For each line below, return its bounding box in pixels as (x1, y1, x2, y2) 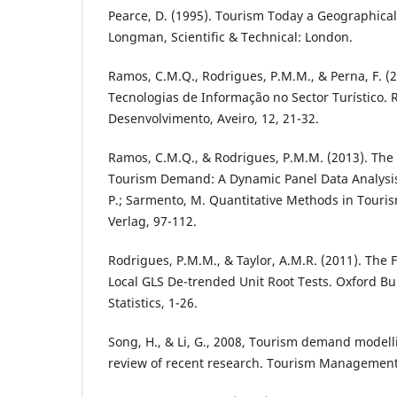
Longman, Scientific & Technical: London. (108, 28, 353, 46)
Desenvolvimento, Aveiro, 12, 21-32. (108, 110, 319, 128)
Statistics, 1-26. (108, 294, 198, 312)
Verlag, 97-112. (108, 213, 197, 230)
